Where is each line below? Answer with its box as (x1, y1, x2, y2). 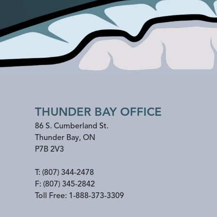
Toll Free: (35, 191, 69, 201)
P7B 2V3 (35, 144, 64, 155)
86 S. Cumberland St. (35, 121, 108, 131)
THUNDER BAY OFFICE (35, 105, 162, 120)
